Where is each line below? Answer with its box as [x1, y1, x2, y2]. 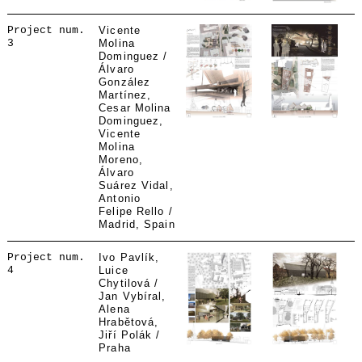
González [99, 76, 151, 88]
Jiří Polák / [99, 329, 161, 341]
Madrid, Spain [99, 218, 175, 230]
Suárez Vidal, [99, 179, 174, 192]
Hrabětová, [99, 316, 159, 328]
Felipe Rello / [99, 205, 173, 217]
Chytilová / [99, 277, 159, 289]
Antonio [99, 192, 141, 204]
